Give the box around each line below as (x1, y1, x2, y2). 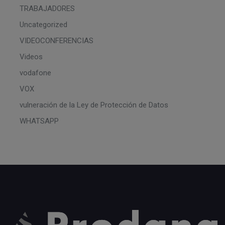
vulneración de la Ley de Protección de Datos (20, 100, 168, 109)
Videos (20, 52, 43, 61)
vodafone (20, 68, 51, 77)
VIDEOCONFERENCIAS (20, 36, 93, 45)
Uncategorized (20, 20, 67, 29)
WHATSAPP (20, 116, 59, 126)
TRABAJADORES (20, 4, 75, 13)
